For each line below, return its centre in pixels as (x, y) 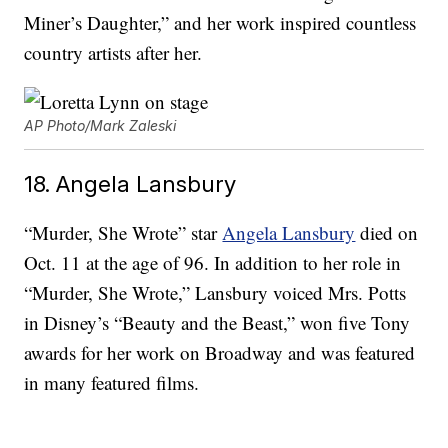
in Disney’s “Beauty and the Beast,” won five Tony (217, 323)
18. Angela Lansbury (130, 184)
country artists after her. (113, 53)
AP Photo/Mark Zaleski (100, 126)
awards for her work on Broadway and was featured (220, 353)
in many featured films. (112, 383)
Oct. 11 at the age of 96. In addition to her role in (213, 263)
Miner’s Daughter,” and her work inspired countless (220, 23)
